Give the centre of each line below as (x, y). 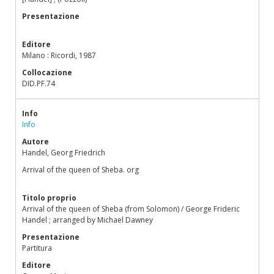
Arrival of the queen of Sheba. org (80, 170)
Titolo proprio (49, 198)
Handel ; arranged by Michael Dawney (87, 220)
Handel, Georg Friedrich (64, 153)
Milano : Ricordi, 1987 (59, 55)
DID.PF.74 (39, 83)
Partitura (37, 248)
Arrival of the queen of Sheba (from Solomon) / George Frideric (131, 209)
